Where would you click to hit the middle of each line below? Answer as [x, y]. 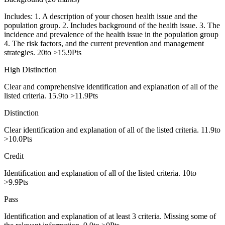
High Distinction [30, 69]
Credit [14, 156]
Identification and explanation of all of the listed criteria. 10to [100, 173]
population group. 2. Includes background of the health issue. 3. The [112, 25]
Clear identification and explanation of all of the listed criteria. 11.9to [112, 130]
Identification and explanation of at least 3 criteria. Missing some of [110, 216]
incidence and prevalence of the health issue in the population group [111, 34]
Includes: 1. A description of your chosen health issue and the [101, 16]
